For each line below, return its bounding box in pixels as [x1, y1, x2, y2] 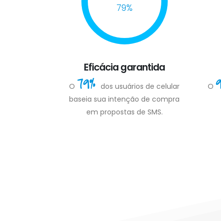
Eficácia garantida [84, 60, 165, 74]
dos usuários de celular [101, 81, 180, 91]
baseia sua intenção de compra [69, 94, 180, 104]
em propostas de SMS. [86, 107, 163, 117]
